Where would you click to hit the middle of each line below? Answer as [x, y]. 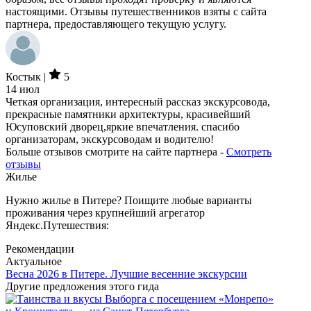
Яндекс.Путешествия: [57, 226]
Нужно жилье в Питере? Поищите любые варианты [129, 201]
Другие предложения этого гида [82, 287]
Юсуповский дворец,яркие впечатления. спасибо [123, 127]
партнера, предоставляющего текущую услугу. [116, 24]
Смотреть [249, 152]
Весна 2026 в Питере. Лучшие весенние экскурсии [126, 274]
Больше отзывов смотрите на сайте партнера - [115, 152]
